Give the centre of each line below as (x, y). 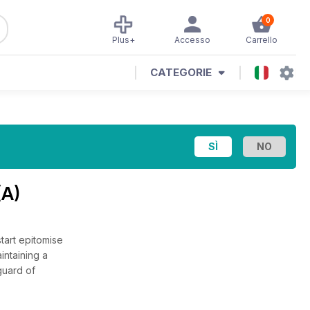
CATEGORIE (181, 72)
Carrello (262, 40)
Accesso (192, 40)
